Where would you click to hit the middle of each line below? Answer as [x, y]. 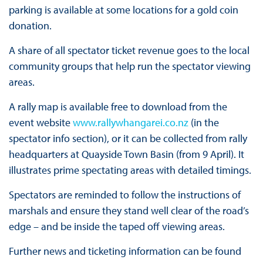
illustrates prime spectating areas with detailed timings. [130, 170]
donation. [30, 26]
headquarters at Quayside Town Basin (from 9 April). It [126, 154]
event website [41, 123]
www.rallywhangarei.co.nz [130, 123]
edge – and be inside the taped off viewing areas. [117, 227]
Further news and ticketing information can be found [125, 251]
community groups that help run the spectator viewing [129, 66]
